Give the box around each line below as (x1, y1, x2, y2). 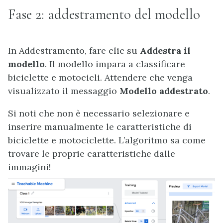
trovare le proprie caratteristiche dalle (8, 147, 175, 159)
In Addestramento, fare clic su (8, 44, 140, 56)
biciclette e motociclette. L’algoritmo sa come (8, 134, 206, 146)
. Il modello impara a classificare (45, 58, 185, 70)
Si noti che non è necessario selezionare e (8, 107, 190, 119)
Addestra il (140, 44, 191, 56)
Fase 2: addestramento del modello (8, 5, 200, 23)
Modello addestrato (119, 85, 208, 97)
